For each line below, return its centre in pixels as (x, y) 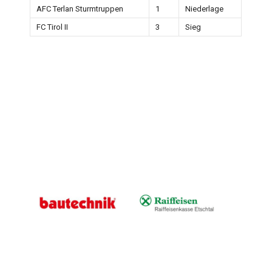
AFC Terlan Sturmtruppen (80, 9)
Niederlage (205, 9)
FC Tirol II (53, 27)
